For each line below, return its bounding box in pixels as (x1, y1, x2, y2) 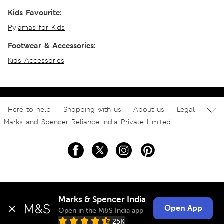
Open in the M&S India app (58, 206, 144, 214)
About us (133, 105, 164, 114)
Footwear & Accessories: (8, 40, 95, 51)
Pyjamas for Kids (8, 23, 65, 32)
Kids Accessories (8, 56, 64, 65)
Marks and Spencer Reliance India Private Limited (4, 117, 171, 127)
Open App (164, 203, 202, 213)
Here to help (8, 105, 51, 114)
